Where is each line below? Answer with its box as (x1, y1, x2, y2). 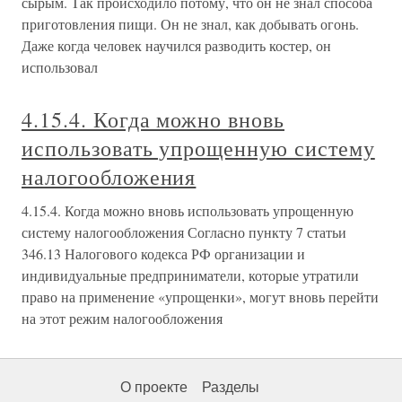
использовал (22, 57, 98, 76)
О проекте (120, 380, 188, 395)
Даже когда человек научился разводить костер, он (22, 36, 331, 55)
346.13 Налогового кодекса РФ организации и (22, 244, 305, 263)
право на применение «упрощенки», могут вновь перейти (22, 287, 379, 306)
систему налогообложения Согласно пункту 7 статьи (22, 223, 346, 241)
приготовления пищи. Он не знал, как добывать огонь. (22, 14, 359, 33)
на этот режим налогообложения (22, 309, 223, 328)
